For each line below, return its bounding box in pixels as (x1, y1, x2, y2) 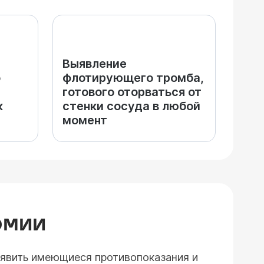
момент (62, 113, 107, 127)
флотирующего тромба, (62, 71, 204, 85)
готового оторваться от (62, 85, 202, 99)
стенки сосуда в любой (62, 99, 200, 113)
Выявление (62, 57, 127, 71)
